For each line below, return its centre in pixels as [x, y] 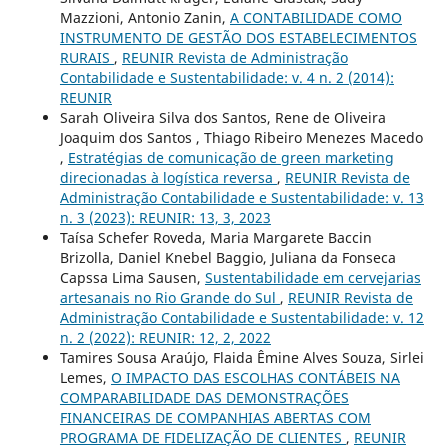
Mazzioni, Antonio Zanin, [144, 17]
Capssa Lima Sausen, [132, 277]
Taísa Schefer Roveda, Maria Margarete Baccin [215, 237]
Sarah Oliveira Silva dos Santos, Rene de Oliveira [222, 117]
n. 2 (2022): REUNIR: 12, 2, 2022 [165, 337]
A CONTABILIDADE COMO [315, 17]
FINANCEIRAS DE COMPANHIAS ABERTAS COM [215, 417]
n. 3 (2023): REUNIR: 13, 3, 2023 [165, 217]
